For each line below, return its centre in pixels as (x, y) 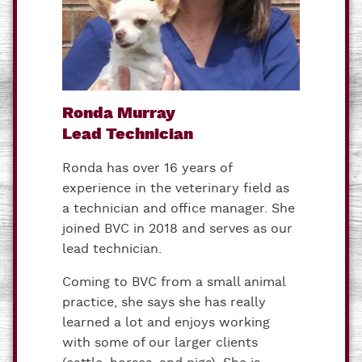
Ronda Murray (119, 113)
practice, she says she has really (164, 302)
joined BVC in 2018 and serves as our (177, 229)
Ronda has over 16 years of (147, 168)
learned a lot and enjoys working (166, 322)
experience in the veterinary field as (176, 188)
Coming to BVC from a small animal (174, 282)
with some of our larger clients (160, 343)
